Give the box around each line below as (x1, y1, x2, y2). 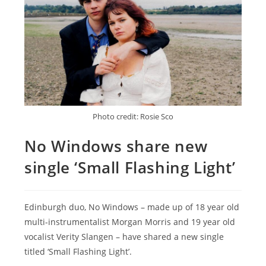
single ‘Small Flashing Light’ (24, 156, 236, 178)
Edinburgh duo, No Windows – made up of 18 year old (24, 201, 240, 213)
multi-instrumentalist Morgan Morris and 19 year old (24, 216, 236, 227)
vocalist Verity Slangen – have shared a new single (24, 230, 224, 242)
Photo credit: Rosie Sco (93, 110, 173, 122)
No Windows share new (24, 135, 208, 157)
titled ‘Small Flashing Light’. (24, 245, 132, 257)
